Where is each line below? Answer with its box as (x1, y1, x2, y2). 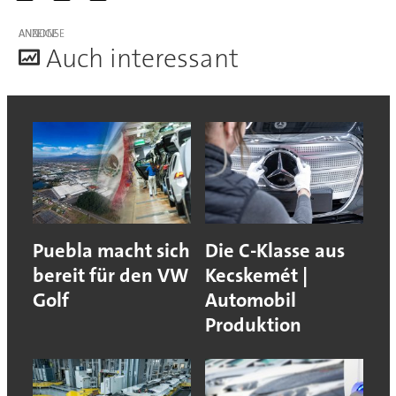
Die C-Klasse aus (205, 237, 345, 263)
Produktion (205, 311, 301, 338)
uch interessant (61, 42, 239, 77)
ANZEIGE (18, 26, 57, 41)
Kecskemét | (205, 262, 308, 288)
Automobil (205, 286, 296, 313)
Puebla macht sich (32, 237, 190, 263)
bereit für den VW (32, 262, 188, 288)
